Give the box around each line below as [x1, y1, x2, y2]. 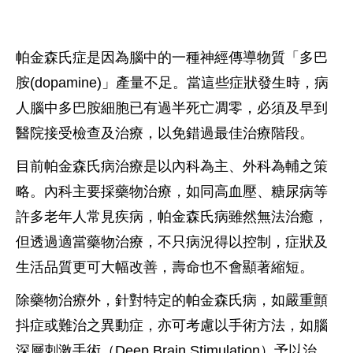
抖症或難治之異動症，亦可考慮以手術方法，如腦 [16, 317, 328, 333]
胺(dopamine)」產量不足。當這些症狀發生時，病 [16, 74, 329, 91]
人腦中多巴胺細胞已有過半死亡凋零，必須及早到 [16, 99, 328, 116]
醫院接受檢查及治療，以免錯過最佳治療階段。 [16, 124, 318, 141]
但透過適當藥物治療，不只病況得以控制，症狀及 [16, 233, 328, 250]
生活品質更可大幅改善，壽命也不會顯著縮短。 [16, 258, 314, 275]
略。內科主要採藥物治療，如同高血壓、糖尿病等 [16, 183, 328, 199]
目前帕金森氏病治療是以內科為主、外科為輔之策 [16, 158, 328, 174]
